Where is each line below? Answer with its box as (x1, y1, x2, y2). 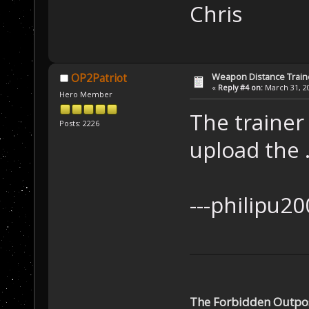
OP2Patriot (70, 71, 127, 86)
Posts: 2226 (59, 117, 100, 128)
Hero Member (59, 88, 113, 99)
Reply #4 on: (218, 82, 263, 93)
